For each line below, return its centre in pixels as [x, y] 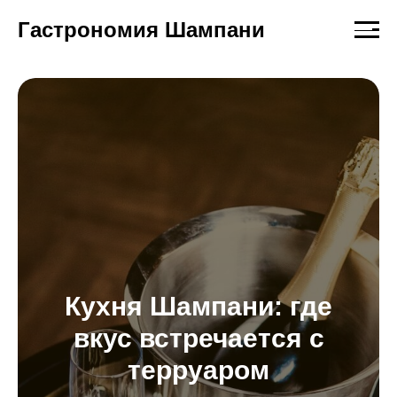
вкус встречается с [198, 338]
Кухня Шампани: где [198, 306]
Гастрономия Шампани [141, 30]
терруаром [198, 370]
